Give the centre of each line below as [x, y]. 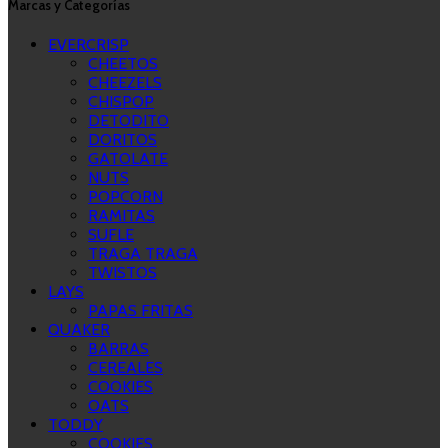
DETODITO [128, 121]
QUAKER [79, 330]
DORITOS [122, 140]
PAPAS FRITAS [140, 311]
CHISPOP [121, 102]
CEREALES [125, 368]
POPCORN [125, 197]
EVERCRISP [88, 45]
